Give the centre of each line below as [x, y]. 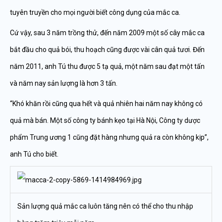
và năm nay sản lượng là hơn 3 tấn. [64, 83]
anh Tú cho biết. [34, 154]
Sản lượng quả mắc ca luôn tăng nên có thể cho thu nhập [105, 206]
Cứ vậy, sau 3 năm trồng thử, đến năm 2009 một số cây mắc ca [107, 33]
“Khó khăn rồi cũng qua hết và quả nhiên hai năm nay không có [106, 104]
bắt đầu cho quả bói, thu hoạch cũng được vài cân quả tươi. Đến [107, 50]
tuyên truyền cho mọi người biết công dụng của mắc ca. [95, 12]
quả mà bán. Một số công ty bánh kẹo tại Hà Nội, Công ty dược [105, 120]
